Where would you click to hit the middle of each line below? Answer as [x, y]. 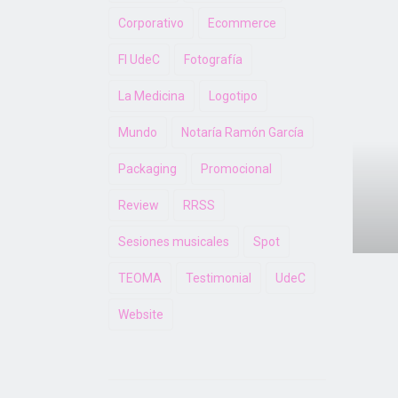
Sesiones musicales [174, 242]
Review [139, 205]
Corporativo [151, 23]
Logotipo [233, 96]
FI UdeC [139, 60]
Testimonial [219, 278]
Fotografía [213, 60]
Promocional [236, 169]
